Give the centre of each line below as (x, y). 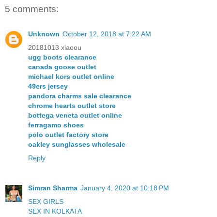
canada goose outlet (62, 67)
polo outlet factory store (68, 135)
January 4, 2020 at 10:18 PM (125, 188)
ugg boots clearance (62, 57)
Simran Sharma (53, 188)
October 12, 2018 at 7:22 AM (107, 34)
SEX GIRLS (46, 202)
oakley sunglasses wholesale (77, 145)
